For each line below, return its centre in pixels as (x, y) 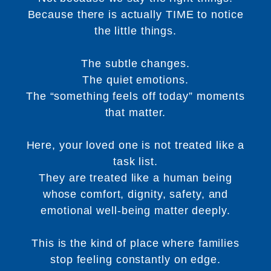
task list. (135, 161)
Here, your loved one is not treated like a (135, 145)
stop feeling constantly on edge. (135, 259)
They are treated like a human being (135, 178)
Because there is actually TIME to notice (135, 14)
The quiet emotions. (135, 80)
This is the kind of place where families (135, 243)
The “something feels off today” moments (135, 96)
